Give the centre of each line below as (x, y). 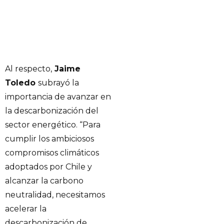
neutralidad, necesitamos (55, 195)
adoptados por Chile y (48, 167)
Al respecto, (28, 69)
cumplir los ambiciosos (49, 139)
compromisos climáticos (52, 153)
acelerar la (26, 209)
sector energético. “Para (53, 125)
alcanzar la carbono (44, 181)
